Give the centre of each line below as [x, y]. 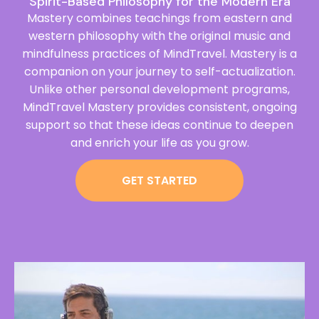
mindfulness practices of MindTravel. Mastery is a [159, 54]
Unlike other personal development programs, [159, 89]
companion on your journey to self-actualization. [159, 72]
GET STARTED [159, 181]
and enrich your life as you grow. [159, 143]
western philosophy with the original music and [159, 36]
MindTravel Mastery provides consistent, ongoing [159, 107]
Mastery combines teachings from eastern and [159, 18]
